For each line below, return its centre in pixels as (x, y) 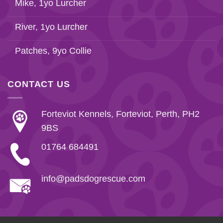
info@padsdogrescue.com (93, 178)
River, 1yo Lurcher (51, 27)
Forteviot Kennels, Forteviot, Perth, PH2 (120, 114)
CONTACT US (39, 84)
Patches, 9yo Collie (53, 51)
